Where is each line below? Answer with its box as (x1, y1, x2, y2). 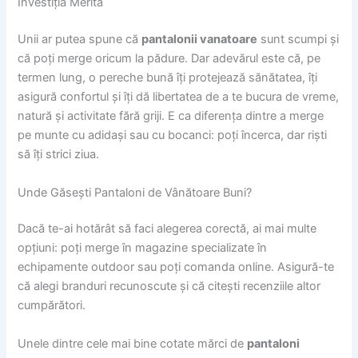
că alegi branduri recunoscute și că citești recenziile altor (18, 279, 321, 294)
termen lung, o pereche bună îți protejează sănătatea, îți (18, 70, 318, 86)
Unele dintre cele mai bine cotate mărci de (18, 336, 248, 351)
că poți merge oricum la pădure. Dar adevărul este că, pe (18, 51, 321, 66)
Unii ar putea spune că (18, 32, 142, 47)
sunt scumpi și (257, 32, 340, 47)
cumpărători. (18, 298, 86, 313)
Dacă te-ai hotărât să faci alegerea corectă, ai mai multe (18, 221, 317, 237)
